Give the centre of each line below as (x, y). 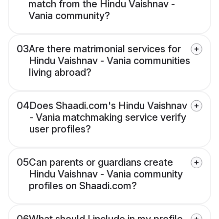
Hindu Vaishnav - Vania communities (109, 61)
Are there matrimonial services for (105, 49)
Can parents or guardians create (101, 163)
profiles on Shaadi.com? (83, 186)
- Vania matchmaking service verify (108, 118)
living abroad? (60, 73)
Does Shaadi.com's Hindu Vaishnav (108, 106)
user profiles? (60, 129)
